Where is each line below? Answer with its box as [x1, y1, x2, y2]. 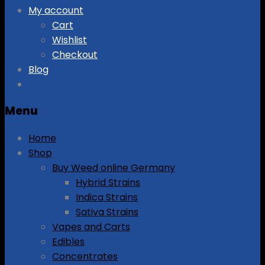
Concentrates [52, 250, 118, 264]
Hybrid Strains [76, 176, 140, 190]
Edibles [52, 235, 85, 249]
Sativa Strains [76, 205, 138, 219]
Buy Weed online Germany [52, 161, 175, 175]
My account [28, 3, 83, 17]
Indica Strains [76, 190, 138, 205]
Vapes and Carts [52, 220, 130, 234]
